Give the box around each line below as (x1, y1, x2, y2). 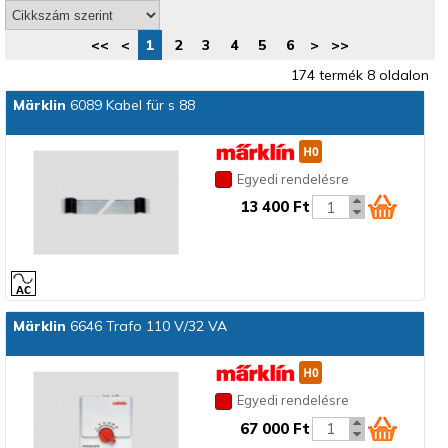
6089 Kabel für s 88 (65, 96, 195, 114)
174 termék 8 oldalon (291, 66, 430, 84)
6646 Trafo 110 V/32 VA (65, 317, 227, 336)
